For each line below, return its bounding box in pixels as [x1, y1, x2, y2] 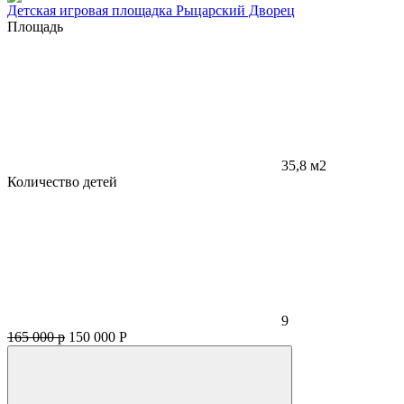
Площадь [7, 19, 63, 35]
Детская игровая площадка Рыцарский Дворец [7, 3, 295, 19]
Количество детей [7, 174, 117, 190]
